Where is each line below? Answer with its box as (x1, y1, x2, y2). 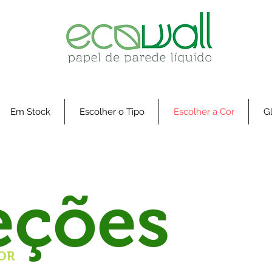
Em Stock (10, 106, 50, 118)
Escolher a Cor (173, 106, 234, 118)
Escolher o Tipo (79, 106, 144, 118)
